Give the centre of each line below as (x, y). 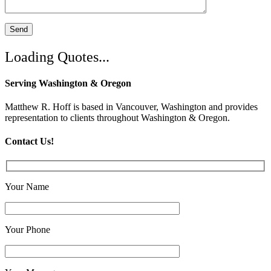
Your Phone (29, 230)
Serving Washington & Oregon (68, 83)
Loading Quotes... (57, 57)
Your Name (28, 187)
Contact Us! (29, 142)
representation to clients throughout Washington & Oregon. (117, 118)
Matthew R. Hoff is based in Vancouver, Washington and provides (131, 107)
